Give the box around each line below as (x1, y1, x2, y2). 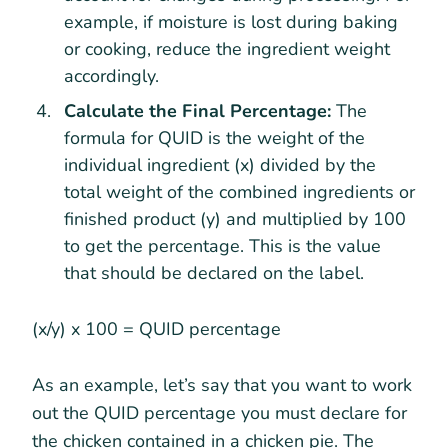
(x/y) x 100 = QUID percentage (32, 317, 281, 342)
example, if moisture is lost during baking (64, 10, 398, 35)
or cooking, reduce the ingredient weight (64, 37, 390, 62)
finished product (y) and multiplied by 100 (64, 207, 406, 232)
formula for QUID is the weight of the (64, 126, 365, 151)
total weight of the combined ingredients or (64, 180, 415, 205)
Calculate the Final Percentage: (64, 99, 331, 124)
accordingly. (64, 64, 159, 89)
